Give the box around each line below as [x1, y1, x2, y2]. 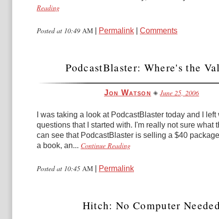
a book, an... [37, 141, 79, 150]
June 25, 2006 [160, 88, 199, 97]
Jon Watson [104, 88, 152, 97]
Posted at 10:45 [37, 164, 82, 173]
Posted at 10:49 [37, 26, 82, 35]
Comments [140, 26, 177, 35]
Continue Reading [81, 141, 131, 150]
